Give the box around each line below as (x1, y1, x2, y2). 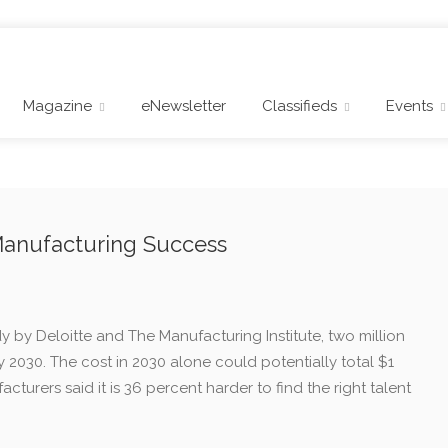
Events (386, 97, 433, 116)
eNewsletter (141, 97, 226, 116)
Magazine (23, 97, 92, 116)
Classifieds (262, 97, 337, 116)
